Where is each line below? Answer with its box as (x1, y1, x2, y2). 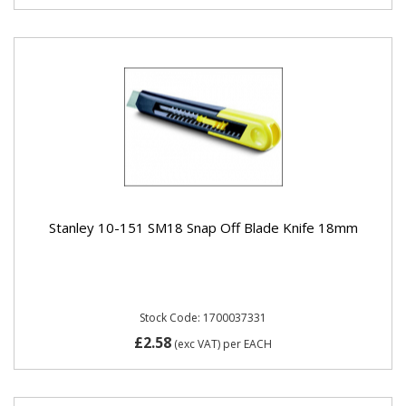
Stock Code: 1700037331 (140, 310, 266, 325)
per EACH (223, 335, 272, 352)
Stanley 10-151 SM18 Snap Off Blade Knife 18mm (48, 217, 358, 237)
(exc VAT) (171, 335, 223, 352)
